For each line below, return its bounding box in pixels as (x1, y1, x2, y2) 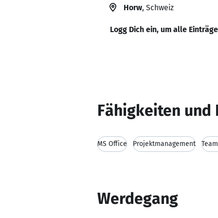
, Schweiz (142, 3, 174, 12)
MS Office (97, 140, 127, 148)
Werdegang (97, 189, 178, 208)
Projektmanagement (133, 140, 196, 148)
